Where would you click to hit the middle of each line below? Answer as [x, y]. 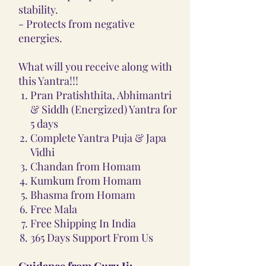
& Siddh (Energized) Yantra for [104, 109]
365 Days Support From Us [92, 237]
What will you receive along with [95, 66]
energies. [40, 38]
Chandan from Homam [85, 166]
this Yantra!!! [48, 80]
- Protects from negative [77, 23]
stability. [38, 9]
